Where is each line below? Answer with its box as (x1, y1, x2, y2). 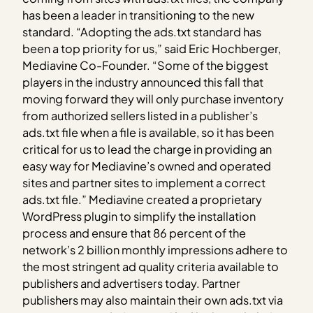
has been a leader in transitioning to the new (22, 7, 255, 22)
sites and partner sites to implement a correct (22, 175, 266, 190)
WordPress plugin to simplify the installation (22, 208, 256, 224)
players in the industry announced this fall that (22, 74, 264, 89)
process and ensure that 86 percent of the (22, 225, 247, 240)
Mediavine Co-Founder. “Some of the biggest (22, 57, 269, 73)
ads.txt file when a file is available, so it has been (22, 124, 275, 140)
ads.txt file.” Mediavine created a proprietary (22, 191, 263, 207)
